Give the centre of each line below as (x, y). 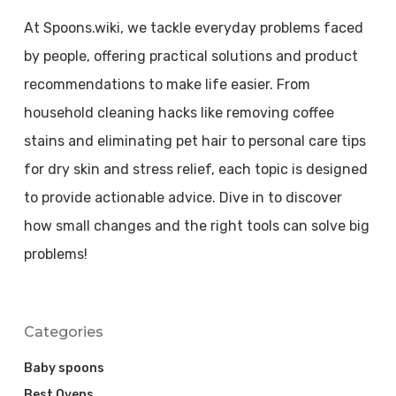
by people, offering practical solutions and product (190, 56)
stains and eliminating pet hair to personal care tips (194, 141)
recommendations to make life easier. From (167, 84)
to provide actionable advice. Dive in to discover (183, 197)
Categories (63, 331)
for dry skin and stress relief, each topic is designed (195, 169)
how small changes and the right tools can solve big (196, 225)
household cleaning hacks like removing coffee (179, 112)
